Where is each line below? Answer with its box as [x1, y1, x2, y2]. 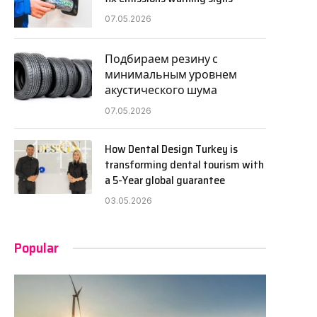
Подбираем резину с [105, 50, 218, 68]
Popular [14, 236, 59, 259]
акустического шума [105, 81, 217, 99]
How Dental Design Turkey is [105, 140, 238, 158]
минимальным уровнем [105, 66, 237, 83]
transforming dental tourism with [105, 156, 264, 173]
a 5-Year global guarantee [105, 171, 225, 189]
